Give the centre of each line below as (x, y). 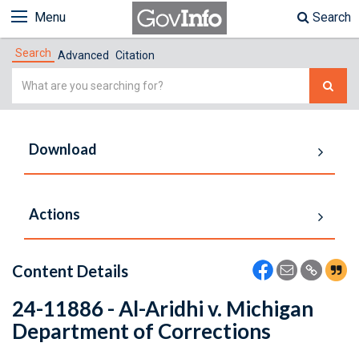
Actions (54, 214)
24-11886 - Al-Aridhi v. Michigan (163, 309)
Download (63, 149)
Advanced (83, 55)
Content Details (70, 271)
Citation (135, 55)
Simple (32, 77)
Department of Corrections (141, 331)
